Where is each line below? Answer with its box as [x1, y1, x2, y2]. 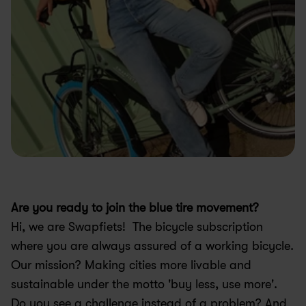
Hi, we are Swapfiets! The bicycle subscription [11, 220, 263, 234]
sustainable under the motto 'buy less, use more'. [11, 277, 277, 291]
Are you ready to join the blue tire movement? [11, 201, 259, 214]
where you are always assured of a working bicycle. [11, 239, 294, 253]
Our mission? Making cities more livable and [11, 258, 251, 272]
